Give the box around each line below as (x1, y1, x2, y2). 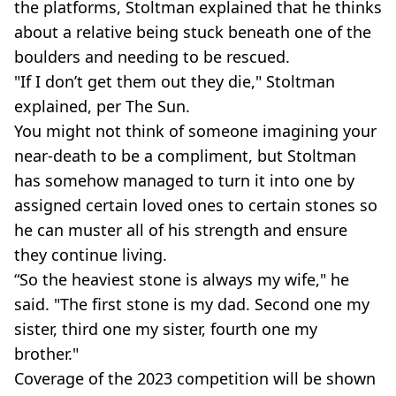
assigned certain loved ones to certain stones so (14, 194, 377, 216)
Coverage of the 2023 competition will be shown (14, 367, 376, 389)
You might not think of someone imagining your (14, 119, 377, 141)
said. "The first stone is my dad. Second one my (14, 293, 369, 315)
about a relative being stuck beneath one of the (14, 20, 371, 42)
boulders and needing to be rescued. (14, 45, 290, 67)
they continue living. (14, 243, 167, 265)
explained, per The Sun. (14, 95, 190, 117)
